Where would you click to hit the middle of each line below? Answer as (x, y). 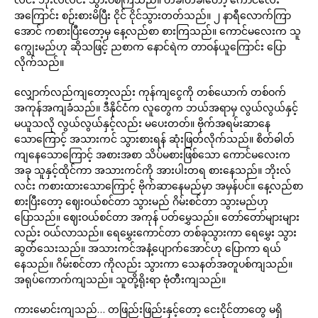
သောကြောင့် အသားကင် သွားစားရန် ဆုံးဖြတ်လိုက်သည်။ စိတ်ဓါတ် (154, 139)
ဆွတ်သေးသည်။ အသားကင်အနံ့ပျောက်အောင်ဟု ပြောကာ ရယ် (148, 248)
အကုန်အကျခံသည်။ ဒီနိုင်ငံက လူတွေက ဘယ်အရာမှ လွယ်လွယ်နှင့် (156, 108)
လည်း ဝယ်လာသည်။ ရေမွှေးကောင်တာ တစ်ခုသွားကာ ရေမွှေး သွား (155, 232)
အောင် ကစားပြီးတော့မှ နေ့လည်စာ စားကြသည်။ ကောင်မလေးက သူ (158, 31)
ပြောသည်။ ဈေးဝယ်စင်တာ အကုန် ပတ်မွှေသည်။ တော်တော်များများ (157, 217)
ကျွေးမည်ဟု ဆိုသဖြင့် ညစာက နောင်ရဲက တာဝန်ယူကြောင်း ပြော (150, 46)
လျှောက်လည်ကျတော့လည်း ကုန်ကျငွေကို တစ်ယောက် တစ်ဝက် (150, 92)
